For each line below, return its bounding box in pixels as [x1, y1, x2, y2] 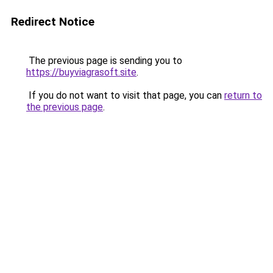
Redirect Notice [11, 15, 94, 29]
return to [224, 90, 262, 101]
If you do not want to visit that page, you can [26, 90, 224, 101]
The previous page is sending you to [26, 55, 182, 66]
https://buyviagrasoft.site [26, 66, 136, 78]
